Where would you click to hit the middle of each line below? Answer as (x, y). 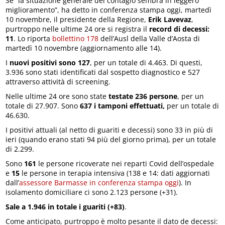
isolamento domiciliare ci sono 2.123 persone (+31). (92, 192)
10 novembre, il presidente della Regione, (77, 20)
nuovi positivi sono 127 (50, 63)
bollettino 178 (76, 39)
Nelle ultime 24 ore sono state (57, 96)
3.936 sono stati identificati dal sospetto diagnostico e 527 (103, 72)
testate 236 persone (143, 96)
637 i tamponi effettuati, (123, 106)
